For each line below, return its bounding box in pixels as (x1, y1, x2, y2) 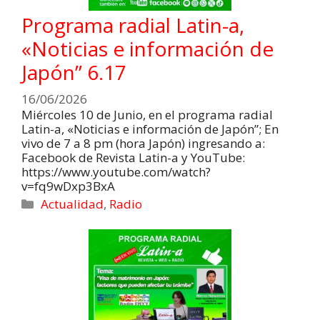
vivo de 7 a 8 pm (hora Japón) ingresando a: (21, 135, 265, 152)
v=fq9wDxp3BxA (21, 178, 115, 195)
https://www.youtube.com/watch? (21, 164, 211, 181)
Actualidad (41, 196, 104, 213)
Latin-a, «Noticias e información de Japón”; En (21, 121, 279, 138)
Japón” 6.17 (21, 58, 126, 86)
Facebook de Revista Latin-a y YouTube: (21, 149, 245, 166)
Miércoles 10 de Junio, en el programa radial (21, 106, 273, 124)
